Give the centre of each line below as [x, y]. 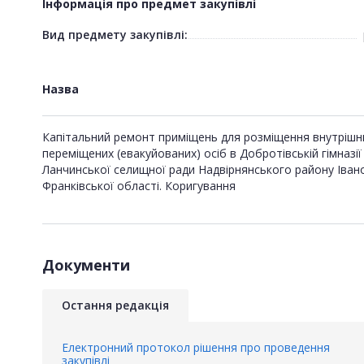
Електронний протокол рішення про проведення [196, 347]
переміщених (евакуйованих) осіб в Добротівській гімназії [202, 153]
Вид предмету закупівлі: [115, 34]
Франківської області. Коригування [139, 185]
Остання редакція [115, 305]
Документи [86, 264]
